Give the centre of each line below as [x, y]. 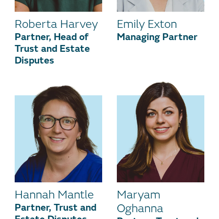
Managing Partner [157, 37]
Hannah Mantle [54, 195]
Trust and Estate [52, 48]
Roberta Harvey [56, 24]
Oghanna [140, 208]
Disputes [34, 60]
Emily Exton [147, 24]
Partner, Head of [52, 37]
